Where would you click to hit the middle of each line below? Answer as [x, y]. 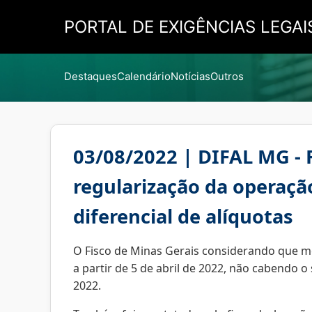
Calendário [144, 76]
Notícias [190, 76]
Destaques [91, 76]
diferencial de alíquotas [183, 216]
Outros [227, 76]
